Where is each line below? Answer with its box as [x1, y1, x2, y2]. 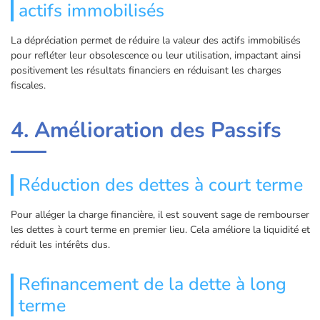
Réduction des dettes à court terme [19, 173, 303, 198]
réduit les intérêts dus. [11, 238, 110, 252]
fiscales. [11, 79, 46, 93]
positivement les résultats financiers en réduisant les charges [11, 64, 281, 78]
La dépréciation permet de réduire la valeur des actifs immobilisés [11, 34, 301, 48]
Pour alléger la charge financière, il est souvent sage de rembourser [11, 208, 309, 222]
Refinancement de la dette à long [19, 272, 286, 297]
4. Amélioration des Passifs [11, 116, 281, 146]
